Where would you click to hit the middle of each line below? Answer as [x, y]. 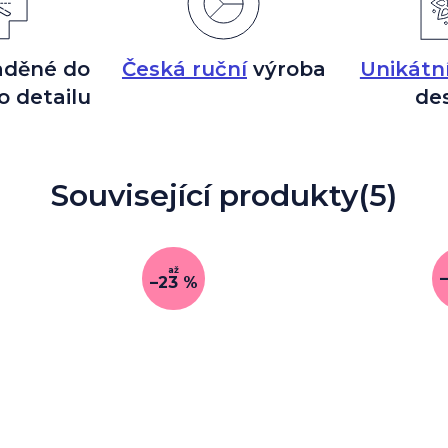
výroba [286, 68]
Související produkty [204, 195]
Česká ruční [184, 68]
